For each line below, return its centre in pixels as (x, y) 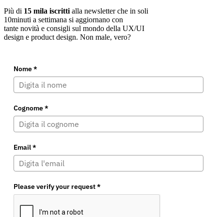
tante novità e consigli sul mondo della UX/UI (74, 28)
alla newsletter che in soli (109, 11)
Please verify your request (55, 186)
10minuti (17, 19)
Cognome (29, 108)
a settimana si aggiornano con (77, 19)
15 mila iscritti (47, 11)
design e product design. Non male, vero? (67, 37)
